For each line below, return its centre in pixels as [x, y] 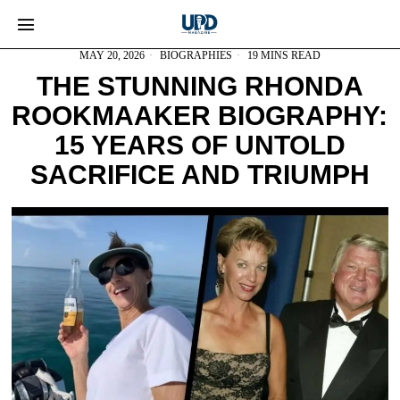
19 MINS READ [282, 55]
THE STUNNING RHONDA [200, 86]
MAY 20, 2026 [112, 55]
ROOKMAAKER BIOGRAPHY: [200, 116]
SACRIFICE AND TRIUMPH [200, 175]
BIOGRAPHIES [196, 55]
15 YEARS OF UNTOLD [200, 145]
